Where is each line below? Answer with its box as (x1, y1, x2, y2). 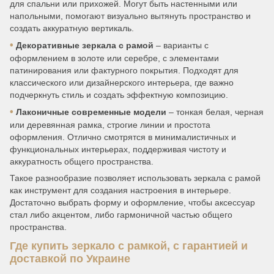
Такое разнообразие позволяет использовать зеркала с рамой (10, 172, 261, 183)
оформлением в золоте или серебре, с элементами (10, 53, 219, 63)
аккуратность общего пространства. (10, 156, 154, 166)
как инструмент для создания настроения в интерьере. (10, 185, 231, 195)
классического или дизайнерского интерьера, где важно (10, 77, 234, 87)
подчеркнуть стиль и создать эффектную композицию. (10, 89, 228, 100)
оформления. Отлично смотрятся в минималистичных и (10, 131, 236, 142)
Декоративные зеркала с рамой (16, 40, 154, 50)
